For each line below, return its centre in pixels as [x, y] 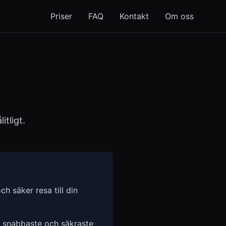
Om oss [179, 16]
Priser [61, 16]
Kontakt [134, 16]
